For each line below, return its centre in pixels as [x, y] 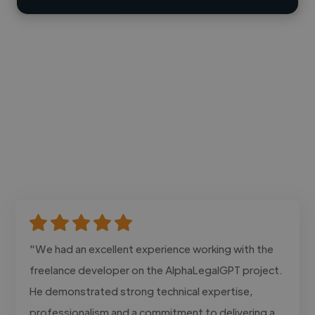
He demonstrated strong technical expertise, [142, 290]
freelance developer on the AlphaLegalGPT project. [156, 269]
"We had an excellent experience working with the [152, 248]
